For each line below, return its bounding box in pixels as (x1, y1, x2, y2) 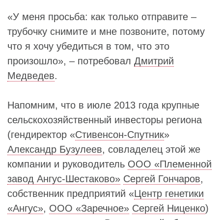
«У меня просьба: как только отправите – (7, 11, 196, 22)
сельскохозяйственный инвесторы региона (7, 114, 202, 125)
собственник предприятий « (7, 188, 134, 199)
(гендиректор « (7, 129, 75, 140)
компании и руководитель (7, 158, 128, 169)
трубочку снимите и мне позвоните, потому (7, 26, 205, 37)
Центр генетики (134, 188, 204, 199)
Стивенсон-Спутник (75, 129, 164, 140)
